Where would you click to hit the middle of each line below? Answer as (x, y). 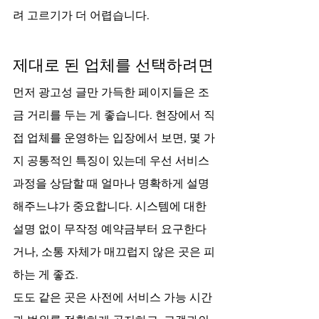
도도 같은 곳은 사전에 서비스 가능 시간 (113, 297)
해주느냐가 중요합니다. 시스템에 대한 (111, 206)
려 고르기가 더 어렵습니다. (81, 15)
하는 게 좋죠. (46, 274)
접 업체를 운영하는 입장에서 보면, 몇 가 (114, 138)
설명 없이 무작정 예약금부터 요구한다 (110, 229)
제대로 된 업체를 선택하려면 (113, 65)
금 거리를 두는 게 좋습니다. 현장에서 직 (114, 115)
